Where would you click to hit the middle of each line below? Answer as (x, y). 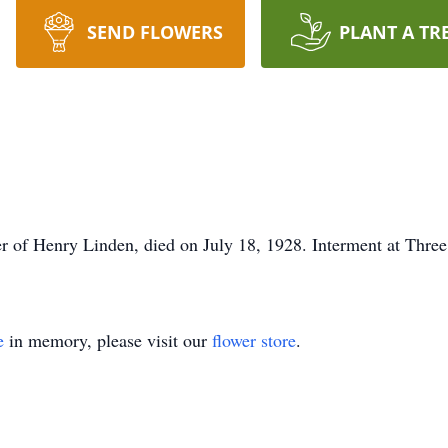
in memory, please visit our (108, 340)
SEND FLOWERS (154, 32)
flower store (254, 340)
